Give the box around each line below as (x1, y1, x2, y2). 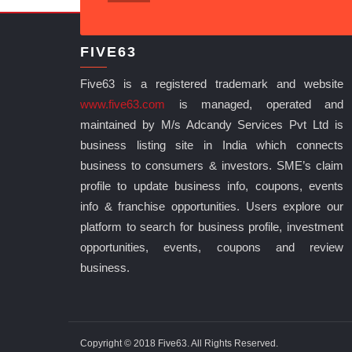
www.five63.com (80, 97, 165, 112)
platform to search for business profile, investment (80, 220, 343, 234)
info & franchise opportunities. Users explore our (80, 200, 343, 214)
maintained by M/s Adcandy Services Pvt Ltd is (80, 118, 343, 132)
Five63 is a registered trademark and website (80, 77, 343, 91)
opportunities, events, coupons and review (80, 240, 343, 255)
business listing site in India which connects (80, 138, 343, 152)
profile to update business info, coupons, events (80, 179, 343, 193)
